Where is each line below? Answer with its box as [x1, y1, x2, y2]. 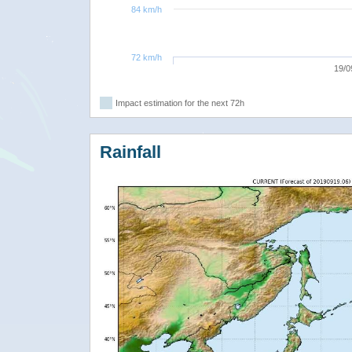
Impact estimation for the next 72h [115, 97, 244, 108]
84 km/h [131, 4, 162, 14]
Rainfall [100, 141, 161, 162]
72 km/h [131, 52, 162, 62]
